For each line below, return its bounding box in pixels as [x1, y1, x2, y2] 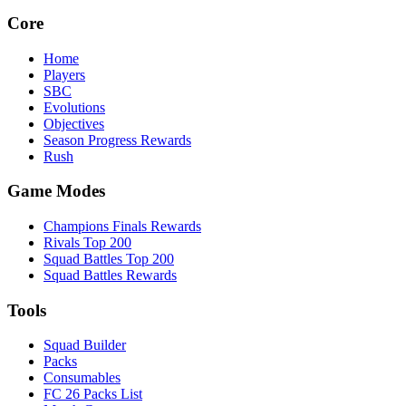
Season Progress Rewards [43, 131, 191, 148]
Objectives [43, 115, 104, 131]
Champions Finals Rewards [43, 218, 201, 234]
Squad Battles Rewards [43, 267, 177, 283]
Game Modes [7, 181, 105, 201]
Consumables [43, 370, 121, 386]
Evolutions [43, 99, 105, 115]
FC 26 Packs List [43, 386, 142, 402]
